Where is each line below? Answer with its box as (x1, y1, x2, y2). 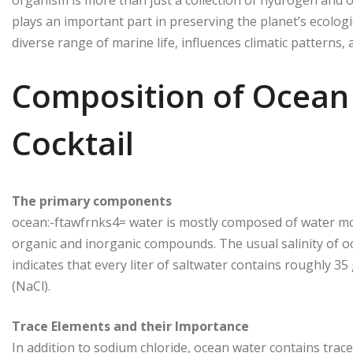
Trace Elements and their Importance (12, 317, 249, 335)
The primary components (12, 191, 172, 210)
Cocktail (12, 121, 134, 165)
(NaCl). (12, 277, 50, 295)
